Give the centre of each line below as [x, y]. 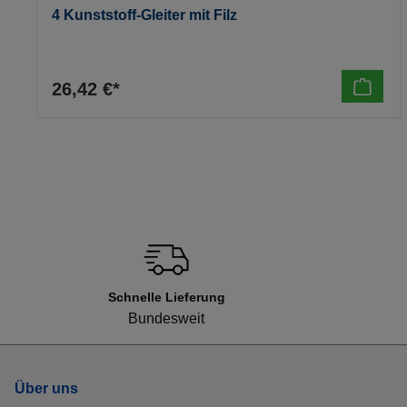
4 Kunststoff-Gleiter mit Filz [144, 15]
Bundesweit [166, 319]
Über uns [46, 389]
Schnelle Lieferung [166, 298]
